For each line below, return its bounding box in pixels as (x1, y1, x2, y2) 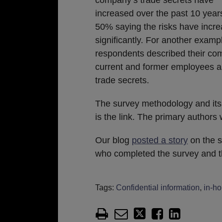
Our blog (95, 135, 132, 145)
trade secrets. (95, 75, 149, 85)
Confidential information (116, 183, 200, 192)
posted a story (132, 135, 188, 145)
